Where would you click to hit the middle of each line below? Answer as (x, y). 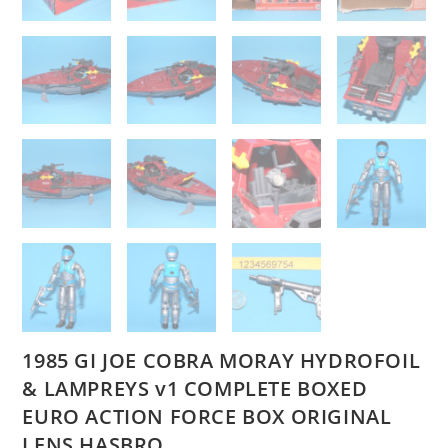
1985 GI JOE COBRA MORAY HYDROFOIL (221, 360)
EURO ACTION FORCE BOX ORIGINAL (207, 416)
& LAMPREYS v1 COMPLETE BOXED (195, 388)
